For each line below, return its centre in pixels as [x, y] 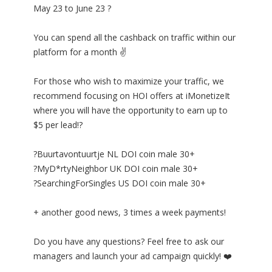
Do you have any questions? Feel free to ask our [129, 242]
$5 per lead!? [58, 125]
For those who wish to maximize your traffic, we [129, 81]
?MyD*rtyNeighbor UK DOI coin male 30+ [116, 169]
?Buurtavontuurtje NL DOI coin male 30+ [114, 154]
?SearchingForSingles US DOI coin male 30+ [120, 183]
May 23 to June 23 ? [72, 8]
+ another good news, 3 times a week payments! [130, 212]
